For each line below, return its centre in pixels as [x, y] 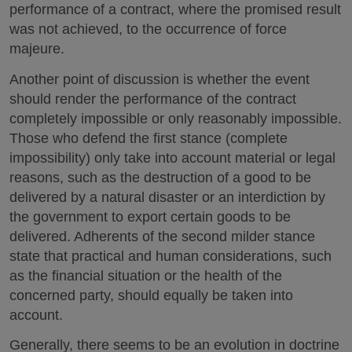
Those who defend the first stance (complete [148, 138]
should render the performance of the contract [153, 99]
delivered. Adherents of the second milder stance [162, 236]
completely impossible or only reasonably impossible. [176, 118]
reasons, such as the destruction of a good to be [160, 177]
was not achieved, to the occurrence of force [148, 29]
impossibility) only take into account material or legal [172, 158]
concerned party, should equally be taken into [151, 295]
